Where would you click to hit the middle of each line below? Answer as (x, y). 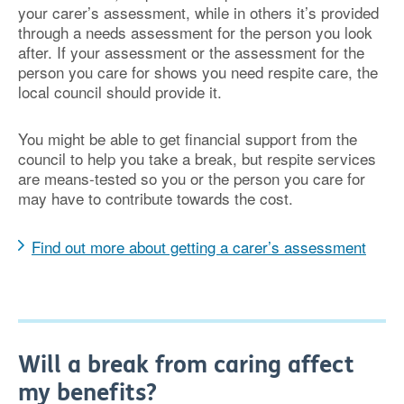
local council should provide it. (120, 92)
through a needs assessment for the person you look (195, 32)
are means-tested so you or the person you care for (192, 178)
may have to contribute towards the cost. (156, 198)
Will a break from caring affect (186, 365)
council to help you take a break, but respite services (197, 158)
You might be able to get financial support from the (188, 138)
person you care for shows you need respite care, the (198, 72)
